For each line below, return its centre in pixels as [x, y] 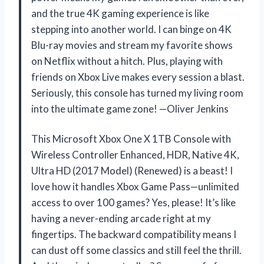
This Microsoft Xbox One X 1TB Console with [131, 139]
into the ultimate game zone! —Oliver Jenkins [130, 109]
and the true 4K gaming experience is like [120, 14]
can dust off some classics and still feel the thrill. [136, 250]
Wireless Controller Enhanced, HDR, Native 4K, [135, 155]
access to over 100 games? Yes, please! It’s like [133, 203]
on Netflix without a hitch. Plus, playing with [127, 61]
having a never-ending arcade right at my [121, 219]
